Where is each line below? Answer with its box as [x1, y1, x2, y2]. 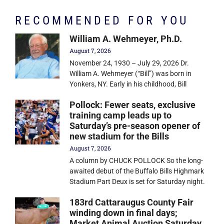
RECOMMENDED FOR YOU [15, 13, 189, 28]
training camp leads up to [69, 110, 172, 121]
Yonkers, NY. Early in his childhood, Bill [69, 80, 187, 88]
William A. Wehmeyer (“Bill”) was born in [69, 69, 192, 78]
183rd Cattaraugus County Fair [69, 197, 194, 208]
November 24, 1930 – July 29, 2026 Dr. [69, 59, 189, 67]
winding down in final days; [69, 207, 178, 218]
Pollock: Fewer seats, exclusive [69, 99, 196, 110]
